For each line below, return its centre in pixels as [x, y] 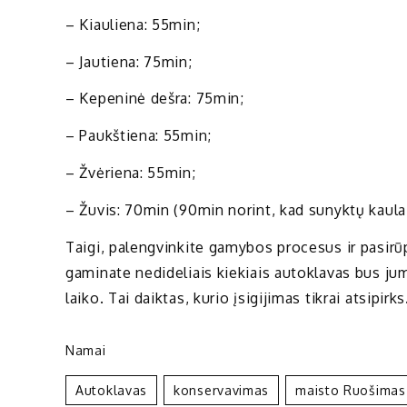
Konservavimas [222, 391]
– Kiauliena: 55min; [133, 24]
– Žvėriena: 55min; [131, 172]
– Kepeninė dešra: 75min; [155, 99]
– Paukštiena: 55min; [139, 136]
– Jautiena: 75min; [129, 61]
